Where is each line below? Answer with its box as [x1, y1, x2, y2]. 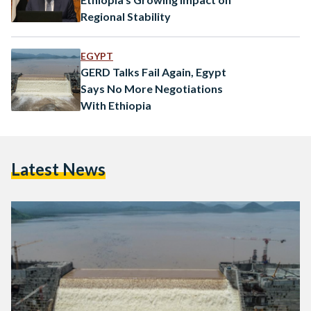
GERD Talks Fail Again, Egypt [81, 65, 226, 78]
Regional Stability [81, 9, 171, 23]
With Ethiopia [81, 98, 151, 112]
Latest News [11, 158, 106, 179]
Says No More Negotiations [81, 81, 223, 95]
